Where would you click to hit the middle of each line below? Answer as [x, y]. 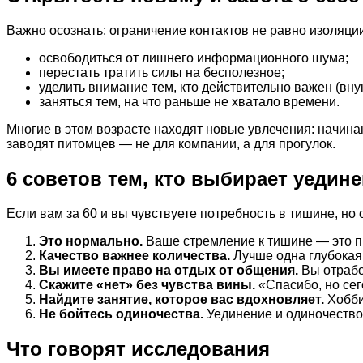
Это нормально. [91, 241]
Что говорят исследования [138, 348]
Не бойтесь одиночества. [121, 314]
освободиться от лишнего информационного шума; [194, 58]
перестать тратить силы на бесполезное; [162, 73]
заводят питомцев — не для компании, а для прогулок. [171, 144]
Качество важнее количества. [135, 256]
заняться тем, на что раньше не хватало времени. [189, 102]
